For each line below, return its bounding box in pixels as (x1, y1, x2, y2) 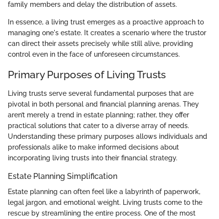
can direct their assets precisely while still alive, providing (8, 40, 193, 48)
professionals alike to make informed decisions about (8, 143, 179, 151)
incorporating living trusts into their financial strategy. (8, 153, 177, 162)
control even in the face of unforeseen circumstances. (8, 50, 180, 59)
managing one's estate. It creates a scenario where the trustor (8, 29, 206, 37)
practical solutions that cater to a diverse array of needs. (8, 121, 189, 130)
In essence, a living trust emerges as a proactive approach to (8, 18, 204, 26)
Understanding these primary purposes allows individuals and (8, 132, 207, 140)
